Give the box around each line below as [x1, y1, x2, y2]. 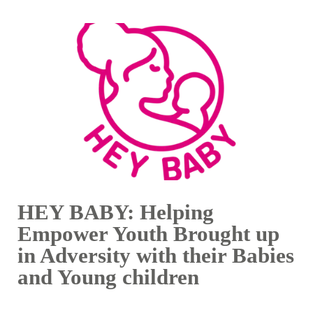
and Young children [17, 265, 199, 290]
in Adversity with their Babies [17, 243, 294, 268]
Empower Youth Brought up [17, 221, 279, 247]
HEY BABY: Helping [17, 200, 214, 225]
